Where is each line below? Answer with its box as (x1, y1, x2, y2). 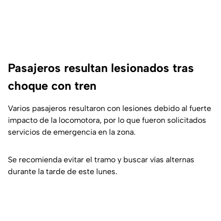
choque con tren (8, 78, 96, 93)
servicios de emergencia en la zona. (8, 127, 136, 137)
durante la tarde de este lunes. (8, 167, 117, 177)
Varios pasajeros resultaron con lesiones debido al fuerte (8, 104, 211, 113)
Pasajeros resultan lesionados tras (8, 61, 194, 75)
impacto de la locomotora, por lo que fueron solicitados (8, 115, 206, 125)
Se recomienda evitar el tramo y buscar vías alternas (8, 155, 194, 165)
